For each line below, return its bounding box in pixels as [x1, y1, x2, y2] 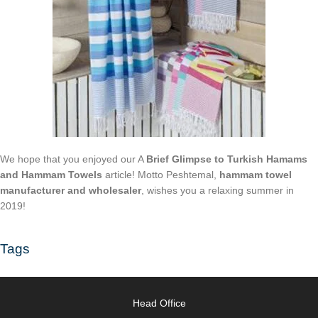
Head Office [132, 297, 186, 309]
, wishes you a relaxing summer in [141, 184, 294, 196]
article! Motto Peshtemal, [102, 168, 219, 180]
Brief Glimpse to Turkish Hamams [146, 153, 307, 165]
